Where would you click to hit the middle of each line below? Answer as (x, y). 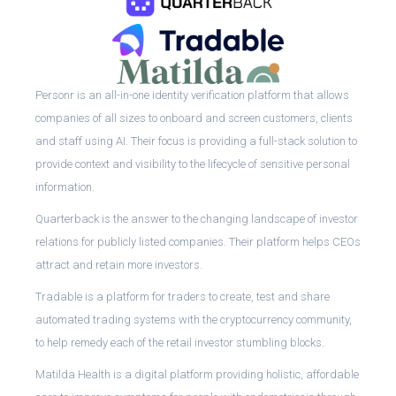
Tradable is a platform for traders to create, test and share (183, 296)
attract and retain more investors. (119, 264)
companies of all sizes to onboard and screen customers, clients (194, 118)
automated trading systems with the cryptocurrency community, (194, 319)
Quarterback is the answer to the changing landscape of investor (197, 218)
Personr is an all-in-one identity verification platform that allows (192, 95)
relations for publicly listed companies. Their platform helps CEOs (198, 241)
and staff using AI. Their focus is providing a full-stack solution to (196, 141)
